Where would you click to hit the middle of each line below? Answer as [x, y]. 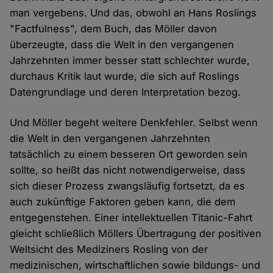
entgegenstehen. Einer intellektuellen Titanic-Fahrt [131, 217]
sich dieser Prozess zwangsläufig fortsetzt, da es [128, 186]
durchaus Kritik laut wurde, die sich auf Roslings [125, 76]
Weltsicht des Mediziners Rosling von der [109, 249]
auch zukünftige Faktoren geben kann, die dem [123, 201]
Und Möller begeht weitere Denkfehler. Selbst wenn [134, 122]
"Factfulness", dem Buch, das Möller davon [114, 28]
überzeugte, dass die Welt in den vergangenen [122, 44]
